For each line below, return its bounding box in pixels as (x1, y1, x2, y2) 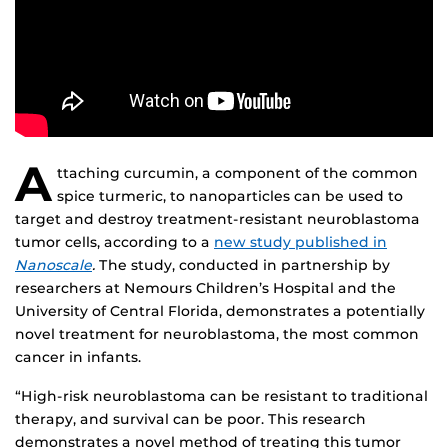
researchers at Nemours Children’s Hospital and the (15, 278, 396, 297)
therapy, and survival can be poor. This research (15, 409, 366, 428)
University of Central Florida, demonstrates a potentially (15, 301, 425, 320)
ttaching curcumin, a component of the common (57, 163, 418, 182)
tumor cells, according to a (15, 232, 214, 251)
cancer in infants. (15, 347, 141, 366)
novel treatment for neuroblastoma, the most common (15, 324, 419, 343)
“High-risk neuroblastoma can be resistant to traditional (15, 386, 428, 405)
